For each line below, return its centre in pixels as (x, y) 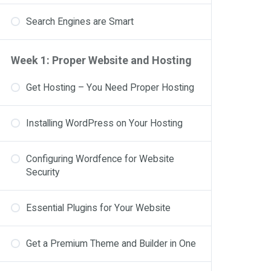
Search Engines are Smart (80, 21)
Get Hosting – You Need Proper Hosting (110, 87)
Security (43, 172)
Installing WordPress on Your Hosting (104, 123)
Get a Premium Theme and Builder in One (111, 243)
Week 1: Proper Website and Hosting (101, 60)
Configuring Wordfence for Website (100, 159)
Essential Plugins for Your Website (98, 208)
